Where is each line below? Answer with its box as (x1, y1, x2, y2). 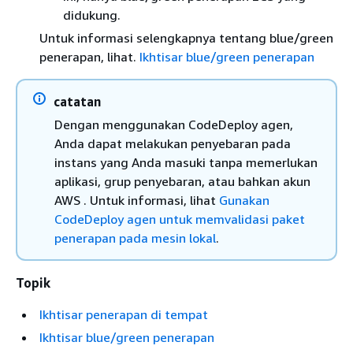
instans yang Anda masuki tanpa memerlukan (54, 154, 318, 170)
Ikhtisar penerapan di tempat (39, 306, 208, 322)
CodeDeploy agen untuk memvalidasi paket (54, 210, 305, 227)
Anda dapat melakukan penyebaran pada (54, 135, 291, 151)
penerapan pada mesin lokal (54, 229, 216, 246)
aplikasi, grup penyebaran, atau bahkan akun (54, 173, 310, 189)
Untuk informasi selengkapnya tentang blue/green (39, 29, 333, 46)
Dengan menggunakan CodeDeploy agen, (54, 116, 293, 132)
